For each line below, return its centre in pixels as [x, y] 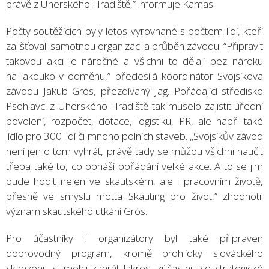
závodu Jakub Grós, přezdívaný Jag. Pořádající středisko [134, 91]
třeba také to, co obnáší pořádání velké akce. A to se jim [134, 166]
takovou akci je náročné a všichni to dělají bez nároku [134, 61]
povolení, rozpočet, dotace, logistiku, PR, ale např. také [134, 121]
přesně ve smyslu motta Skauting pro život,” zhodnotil [134, 196]
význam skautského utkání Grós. [77, 211]
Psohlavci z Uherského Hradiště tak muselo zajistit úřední [134, 106]
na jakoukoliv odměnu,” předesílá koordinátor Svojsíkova [134, 76]
